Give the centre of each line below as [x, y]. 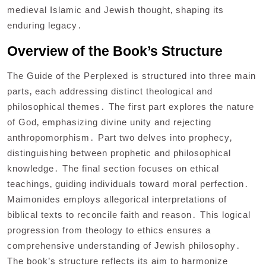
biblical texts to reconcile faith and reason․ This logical [129, 215]
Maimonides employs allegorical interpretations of [117, 199]
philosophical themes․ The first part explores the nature [131, 107]
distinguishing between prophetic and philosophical [119, 153]
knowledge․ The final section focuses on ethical [113, 169]
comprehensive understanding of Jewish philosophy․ [124, 246]
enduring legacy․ [45, 26]
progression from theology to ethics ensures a [109, 230]
